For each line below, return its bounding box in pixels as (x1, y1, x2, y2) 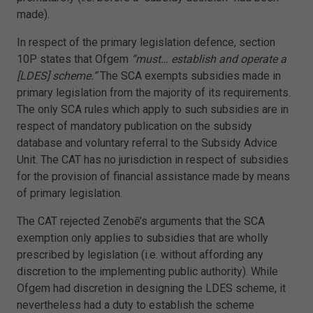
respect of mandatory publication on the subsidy (17, 119, 252, 133)
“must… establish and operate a (129, 52, 286, 66)
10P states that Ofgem (17, 52, 129, 66)
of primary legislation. (17, 187, 122, 201)
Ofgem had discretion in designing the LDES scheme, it (17, 282, 286, 296)
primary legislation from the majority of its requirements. (17, 86, 291, 100)
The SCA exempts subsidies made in (100, 69, 281, 83)
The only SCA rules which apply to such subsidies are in (17, 103, 289, 117)
